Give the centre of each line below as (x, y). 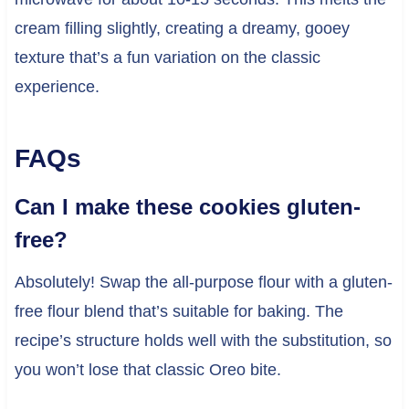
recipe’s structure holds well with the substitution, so (203, 341)
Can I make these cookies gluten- (187, 207)
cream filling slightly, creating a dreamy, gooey (182, 29)
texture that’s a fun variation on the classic (167, 58)
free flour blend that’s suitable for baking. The (178, 312)
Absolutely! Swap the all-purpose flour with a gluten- (203, 283)
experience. (57, 87)
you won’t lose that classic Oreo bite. (147, 370)
